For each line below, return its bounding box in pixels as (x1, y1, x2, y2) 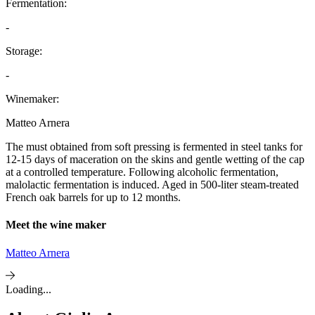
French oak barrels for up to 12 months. (6, 191, 181, 203)
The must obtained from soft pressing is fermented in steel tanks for (6, 141, 302, 153)
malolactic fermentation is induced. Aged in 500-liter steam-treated (6, 179, 299, 191)
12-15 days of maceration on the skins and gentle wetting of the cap (6, 153, 304, 165)
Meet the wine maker (6, 219, 106, 231)
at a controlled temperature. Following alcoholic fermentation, (6, 166, 278, 178)
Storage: (6, 45, 42, 57)
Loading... (6, 283, 51, 295)
